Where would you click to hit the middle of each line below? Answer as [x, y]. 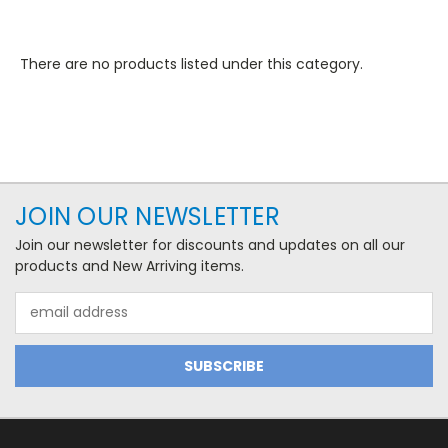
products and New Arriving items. [129, 265]
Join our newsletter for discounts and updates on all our [210, 244]
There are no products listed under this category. [191, 63]
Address [42, 322]
